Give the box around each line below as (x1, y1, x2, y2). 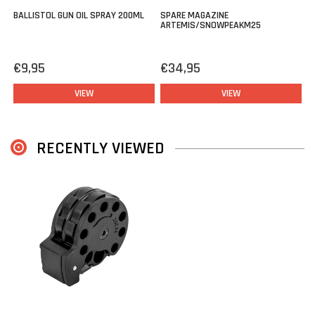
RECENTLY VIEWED (37, 137, 165, 159)
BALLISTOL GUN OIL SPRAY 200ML (13, 8, 144, 22)
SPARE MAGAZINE (160, 8, 229, 22)
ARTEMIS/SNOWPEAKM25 (160, 18, 261, 32)
